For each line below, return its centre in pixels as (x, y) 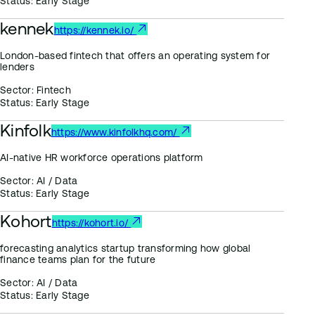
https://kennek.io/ (95, 30)
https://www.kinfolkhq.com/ (115, 132)
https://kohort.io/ (91, 223)
